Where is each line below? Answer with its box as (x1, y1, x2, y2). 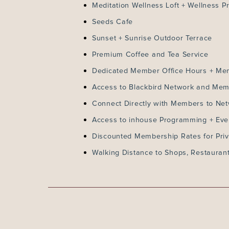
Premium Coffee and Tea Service (92, 51, 209, 58)
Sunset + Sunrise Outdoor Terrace (92, 35, 213, 42)
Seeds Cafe (92, 18, 133, 26)
